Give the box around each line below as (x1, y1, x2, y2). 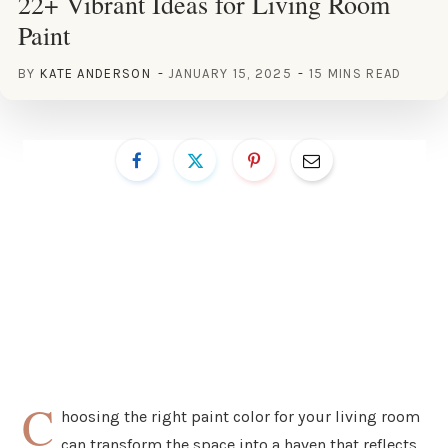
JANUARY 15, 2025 (169, 65, 292, 81)
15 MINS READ (308, 65, 402, 81)
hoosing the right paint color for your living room (61, 406, 421, 426)
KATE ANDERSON (39, 65, 151, 81)
